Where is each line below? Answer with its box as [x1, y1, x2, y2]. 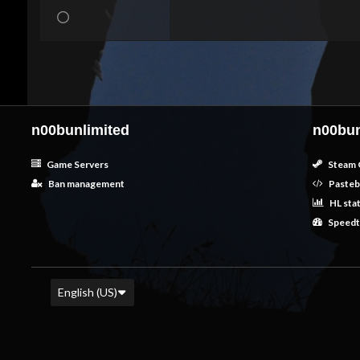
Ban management [46, 178, 125, 190]
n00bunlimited [31, 122, 129, 138]
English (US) [57, 285, 117, 299]
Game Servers [44, 158, 108, 170]
